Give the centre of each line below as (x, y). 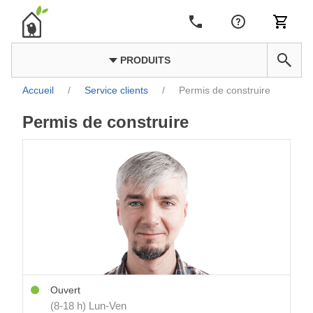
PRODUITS (144, 60)
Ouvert (65, 290)
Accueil (38, 90)
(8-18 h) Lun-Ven (88, 306)
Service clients (116, 90)
